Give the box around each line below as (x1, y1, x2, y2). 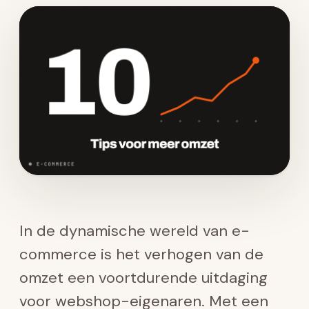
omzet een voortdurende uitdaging (19, 268, 268, 288)
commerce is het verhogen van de (19, 244, 263, 264)
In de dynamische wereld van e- (19, 221, 250, 241)
